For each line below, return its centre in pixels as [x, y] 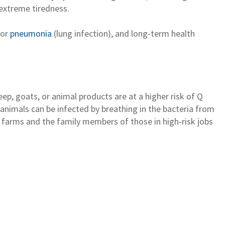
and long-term [143, 33]
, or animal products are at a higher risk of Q [120, 96]
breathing [120, 108]
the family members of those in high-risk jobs [128, 121]
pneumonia [31, 33]
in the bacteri [163, 108]
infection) [92, 33]
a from [202, 108]
